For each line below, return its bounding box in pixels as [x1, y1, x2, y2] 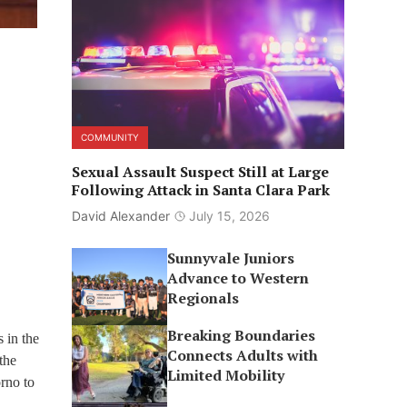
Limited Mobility [167, 365, 285, 385]
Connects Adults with [167, 345, 319, 365]
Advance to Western [167, 268, 310, 288]
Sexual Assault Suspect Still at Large [71, 162, 329, 182]
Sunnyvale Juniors [167, 248, 295, 268]
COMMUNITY [80, 132, 139, 143]
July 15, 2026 [188, 208, 270, 223]
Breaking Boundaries [167, 325, 316, 345]
